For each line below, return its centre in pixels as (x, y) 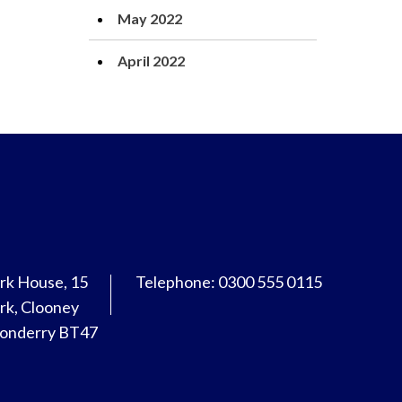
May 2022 (150, 18)
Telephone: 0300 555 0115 (229, 282)
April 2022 (151, 61)
